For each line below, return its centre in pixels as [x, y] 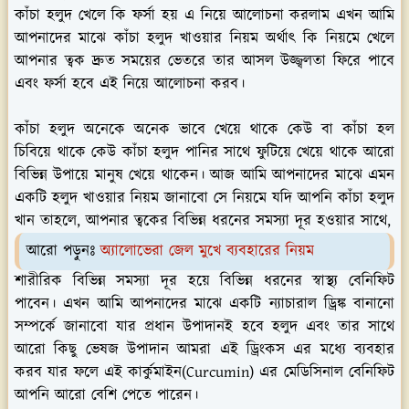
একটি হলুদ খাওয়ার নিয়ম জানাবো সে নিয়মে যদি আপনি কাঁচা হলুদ [204, 198]
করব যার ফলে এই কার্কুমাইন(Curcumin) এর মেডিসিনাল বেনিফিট [204, 372]
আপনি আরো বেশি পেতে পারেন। [106, 395]
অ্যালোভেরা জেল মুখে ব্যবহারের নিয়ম [207, 251]
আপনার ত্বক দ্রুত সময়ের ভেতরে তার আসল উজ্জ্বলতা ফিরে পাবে [204, 61]
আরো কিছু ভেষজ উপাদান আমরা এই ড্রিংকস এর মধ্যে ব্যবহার [204, 349]
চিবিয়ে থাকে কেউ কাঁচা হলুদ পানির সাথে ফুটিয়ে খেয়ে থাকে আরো [204, 152]
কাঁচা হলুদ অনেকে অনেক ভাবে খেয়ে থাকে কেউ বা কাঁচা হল [204, 129]
